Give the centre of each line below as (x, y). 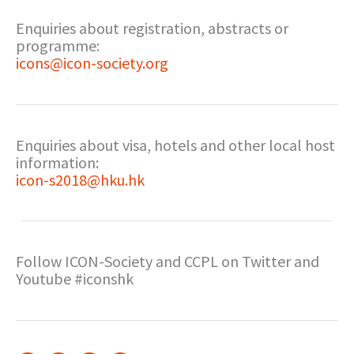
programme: (58, 45)
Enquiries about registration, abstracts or (152, 28)
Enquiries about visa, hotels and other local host (175, 145)
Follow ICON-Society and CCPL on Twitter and (168, 261)
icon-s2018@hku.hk (80, 180)
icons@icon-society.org (92, 63)
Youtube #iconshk (75, 279)
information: (57, 162)
